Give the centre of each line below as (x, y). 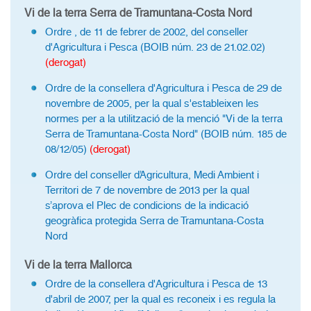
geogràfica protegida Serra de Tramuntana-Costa (154, 221)
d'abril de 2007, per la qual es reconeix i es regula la (160, 299)
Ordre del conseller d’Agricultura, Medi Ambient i (152, 175)
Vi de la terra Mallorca (78, 265)
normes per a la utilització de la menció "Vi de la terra (164, 119)
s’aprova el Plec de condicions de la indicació (147, 205)
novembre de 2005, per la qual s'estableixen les (152, 103)
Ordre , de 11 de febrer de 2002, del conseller (146, 32)
